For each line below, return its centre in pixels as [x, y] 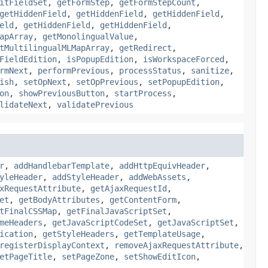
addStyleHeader [86, 177]
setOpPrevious [107, 82]
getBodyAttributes [59, 200]
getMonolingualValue [88, 36]
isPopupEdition [100, 59]
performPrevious [74, 70]
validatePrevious [95, 104]
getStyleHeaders [78, 234]
